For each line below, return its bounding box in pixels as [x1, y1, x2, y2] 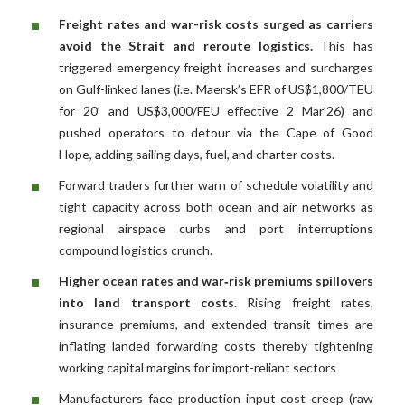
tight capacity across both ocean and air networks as [59, 199, 373, 215]
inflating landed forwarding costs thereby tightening [59, 338, 373, 354]
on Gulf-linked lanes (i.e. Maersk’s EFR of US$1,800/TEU [59, 81, 373, 98]
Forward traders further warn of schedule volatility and [59, 177, 373, 193]
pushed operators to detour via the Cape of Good [59, 125, 373, 141]
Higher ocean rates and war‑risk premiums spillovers [59, 273, 373, 289]
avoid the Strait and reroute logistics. [59, 38, 313, 54]
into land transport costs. [59, 295, 237, 311]
